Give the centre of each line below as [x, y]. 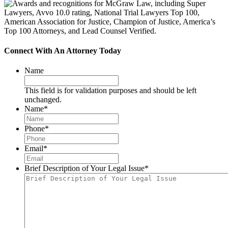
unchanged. [43, 100]
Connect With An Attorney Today [63, 51]
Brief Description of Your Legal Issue [84, 168]
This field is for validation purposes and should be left [110, 91]
